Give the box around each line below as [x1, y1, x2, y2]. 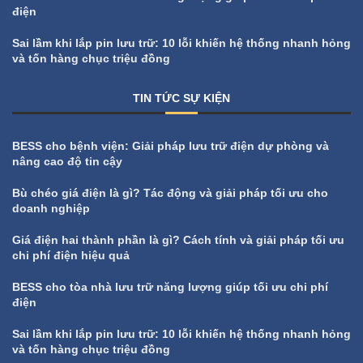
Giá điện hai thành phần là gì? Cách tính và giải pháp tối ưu [12, 233, 344, 247]
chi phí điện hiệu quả [12, 249, 130, 263]
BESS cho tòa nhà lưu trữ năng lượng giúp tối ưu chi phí [12, 280, 328, 294]
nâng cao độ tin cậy [12, 155, 122, 169]
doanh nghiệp [12, 202, 90, 216]
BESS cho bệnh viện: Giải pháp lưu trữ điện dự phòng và [12, 139, 329, 153]
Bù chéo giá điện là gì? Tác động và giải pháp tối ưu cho [12, 186, 328, 200]
